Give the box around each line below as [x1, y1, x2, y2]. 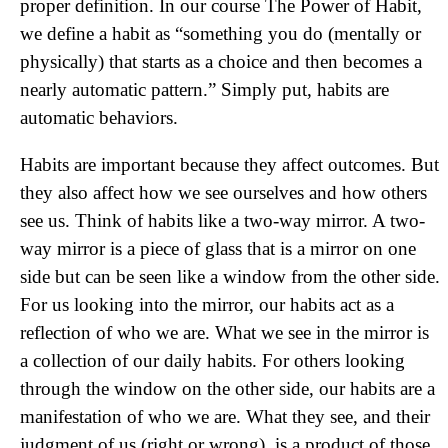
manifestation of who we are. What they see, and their [20, 406, 430, 427]
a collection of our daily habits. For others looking [20, 350, 405, 371]
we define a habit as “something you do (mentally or [20, 23, 421, 44]
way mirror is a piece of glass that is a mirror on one [20, 238, 416, 259]
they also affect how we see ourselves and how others [20, 182, 427, 203]
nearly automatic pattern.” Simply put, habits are [20, 79, 389, 100]
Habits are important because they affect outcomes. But [20, 154, 439, 175]
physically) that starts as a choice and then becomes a [20, 51, 422, 72]
